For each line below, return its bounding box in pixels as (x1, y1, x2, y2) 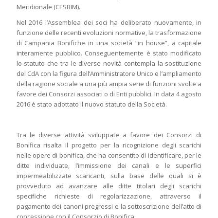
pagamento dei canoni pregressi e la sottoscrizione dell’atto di (16, 202, 202, 211)
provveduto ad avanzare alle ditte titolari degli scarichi (16, 182, 202, 191)
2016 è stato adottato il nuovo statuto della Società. (16, 100, 167, 109)
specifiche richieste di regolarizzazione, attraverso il (16, 192, 202, 201)
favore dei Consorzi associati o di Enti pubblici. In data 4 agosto (16, 90, 202, 99)
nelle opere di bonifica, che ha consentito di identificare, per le (16, 151, 202, 160)
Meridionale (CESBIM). (16, 2, 80, 12)
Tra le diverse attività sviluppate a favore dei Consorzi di (16, 130, 202, 140)
